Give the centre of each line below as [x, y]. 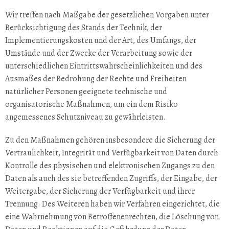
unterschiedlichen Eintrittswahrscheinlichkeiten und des [104, 66]
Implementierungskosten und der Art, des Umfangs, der [101, 40]
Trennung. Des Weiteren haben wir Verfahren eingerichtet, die [112, 204]
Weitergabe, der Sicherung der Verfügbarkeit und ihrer [100, 191]
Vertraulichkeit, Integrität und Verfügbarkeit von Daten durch [112, 153]
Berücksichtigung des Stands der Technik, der [84, 28]
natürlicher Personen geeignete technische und [86, 91]
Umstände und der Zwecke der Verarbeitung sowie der [99, 53]
